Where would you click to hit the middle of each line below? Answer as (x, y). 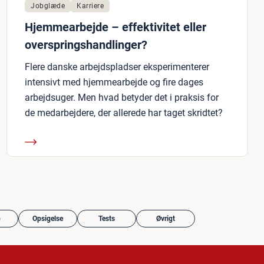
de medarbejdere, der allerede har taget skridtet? (124, 113)
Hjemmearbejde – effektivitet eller (115, 27)
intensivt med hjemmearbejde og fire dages (114, 82)
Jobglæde (48, 6)
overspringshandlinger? (86, 45)
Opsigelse (48, 219)
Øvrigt (166, 219)
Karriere (90, 6)
